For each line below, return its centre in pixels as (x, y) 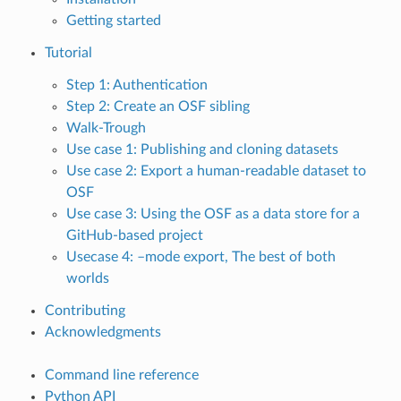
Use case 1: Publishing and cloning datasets (202, 149)
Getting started (113, 20)
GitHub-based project (134, 235)
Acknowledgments (102, 332)
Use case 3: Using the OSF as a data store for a (213, 213)
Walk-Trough (106, 128)
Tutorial (68, 52)
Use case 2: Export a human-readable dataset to (216, 171)
